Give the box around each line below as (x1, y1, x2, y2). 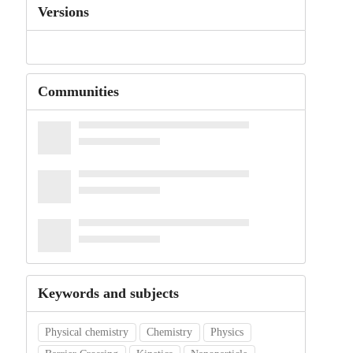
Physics (210, 326, 244, 339)
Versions (37, 4, 89, 20)
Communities (37, 84, 119, 100)
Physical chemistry (45, 326, 129, 339)
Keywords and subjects (37, 285, 179, 302)
